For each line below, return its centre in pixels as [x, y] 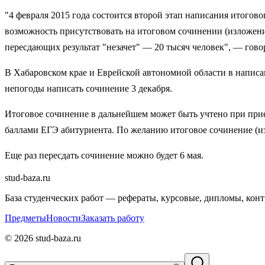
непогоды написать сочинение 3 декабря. [88, 88]
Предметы [25, 218]
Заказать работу [113, 218]
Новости [64, 218]
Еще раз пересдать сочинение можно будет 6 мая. [104, 155]
